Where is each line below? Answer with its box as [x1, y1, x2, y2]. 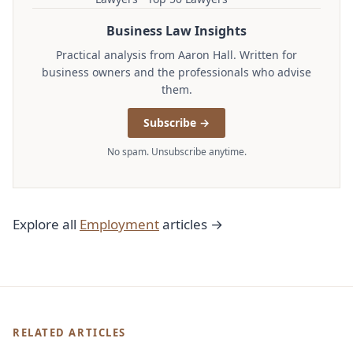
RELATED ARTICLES [13, 325, 126, 340]
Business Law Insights [106, 21, 247, 39]
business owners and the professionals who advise [42, 64, 311, 80]
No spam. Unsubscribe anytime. [106, 144, 247, 158]
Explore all [13, 214, 80, 233]
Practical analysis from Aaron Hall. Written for [56, 46, 297, 62]
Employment [80, 214, 159, 233]
